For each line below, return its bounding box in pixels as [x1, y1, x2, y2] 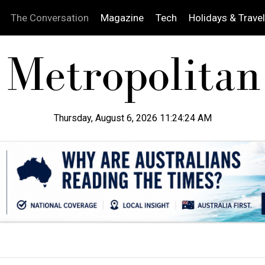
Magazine [100, 12, 144, 24]
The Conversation [10, 12, 89, 24]
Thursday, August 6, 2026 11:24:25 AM [53, 112, 212, 124]
